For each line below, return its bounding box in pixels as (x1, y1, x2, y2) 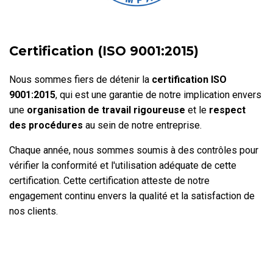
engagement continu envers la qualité (9, 190, 168, 202)
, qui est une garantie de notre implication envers (55, 88, 261, 101)
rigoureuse (131, 104, 185, 116)
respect (209, 104, 246, 116)
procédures (29, 119, 83, 131)
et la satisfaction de (168, 190, 255, 202)
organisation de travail (27, 104, 131, 116)
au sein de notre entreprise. (83, 119, 202, 131)
